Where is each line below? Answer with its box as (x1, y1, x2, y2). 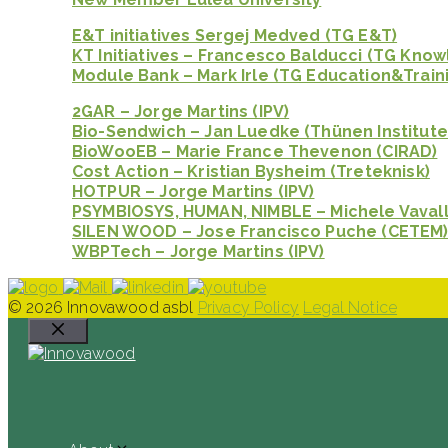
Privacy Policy (197, 297, 299, 317)
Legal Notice (303, 297, 398, 317)
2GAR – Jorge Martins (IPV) (72, 101, 290, 121)
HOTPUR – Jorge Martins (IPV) (72, 181, 315, 201)
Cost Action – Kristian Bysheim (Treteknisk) (72, 161, 430, 181)
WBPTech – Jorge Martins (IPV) (72, 241, 325, 261)
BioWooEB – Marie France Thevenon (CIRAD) (72, 141, 438, 161)
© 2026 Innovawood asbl (8, 297, 194, 317)
